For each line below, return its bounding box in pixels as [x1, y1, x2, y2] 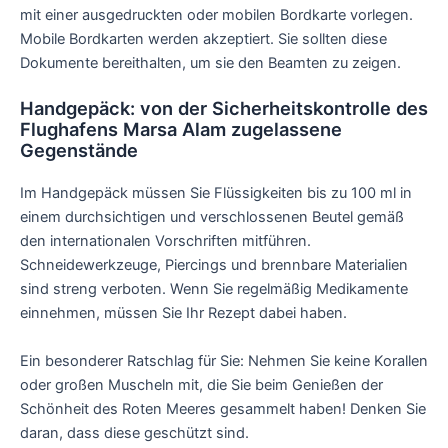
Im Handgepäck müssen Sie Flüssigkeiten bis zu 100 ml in [20, 184, 412, 203]
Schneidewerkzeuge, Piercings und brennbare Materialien [20, 256, 408, 275]
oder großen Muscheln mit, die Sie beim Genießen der [20, 375, 383, 394]
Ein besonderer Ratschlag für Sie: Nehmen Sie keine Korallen [20, 351, 428, 370]
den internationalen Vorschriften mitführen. [20, 232, 311, 251]
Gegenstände [20, 139, 138, 162]
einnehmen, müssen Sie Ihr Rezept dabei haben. [20, 304, 347, 323]
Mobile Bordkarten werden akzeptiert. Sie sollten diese [20, 30, 387, 49]
